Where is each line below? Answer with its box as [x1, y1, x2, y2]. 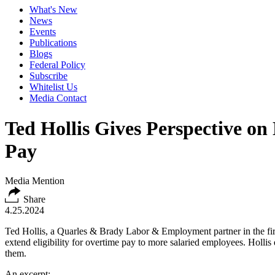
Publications [29, 37, 77, 48]
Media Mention [5, 176, 64, 187]
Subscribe [29, 71, 68, 82]
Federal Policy [29, 60, 85, 71]
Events [29, 26, 56, 37]
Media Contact [29, 93, 87, 104]
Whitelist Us [29, 82, 77, 93]
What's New [29, 4, 77, 15]
